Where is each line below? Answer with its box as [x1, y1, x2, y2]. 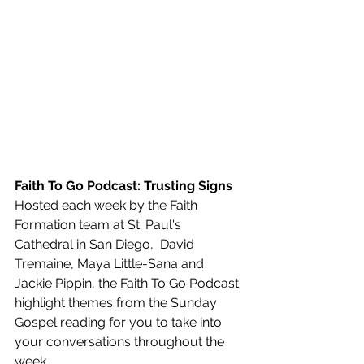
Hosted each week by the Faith [15, 197, 201, 214]
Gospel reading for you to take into [15, 314, 225, 331]
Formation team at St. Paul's [15, 217, 184, 233]
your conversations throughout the [15, 334, 227, 350]
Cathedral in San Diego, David [15, 236, 197, 253]
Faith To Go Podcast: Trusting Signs [15, 178, 232, 194]
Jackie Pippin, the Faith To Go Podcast [15, 275, 242, 292]
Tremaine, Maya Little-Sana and [15, 256, 207, 272]
